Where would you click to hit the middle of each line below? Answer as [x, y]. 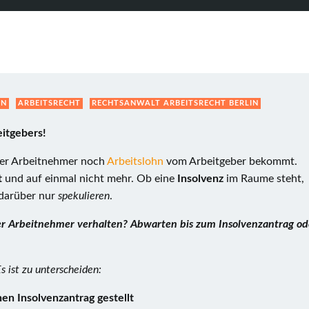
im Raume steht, [265, 179]
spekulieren [84, 196]
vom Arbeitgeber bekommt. [232, 161]
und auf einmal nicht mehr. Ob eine [90, 179]
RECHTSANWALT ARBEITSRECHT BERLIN [175, 103]
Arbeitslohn [137, 161]
